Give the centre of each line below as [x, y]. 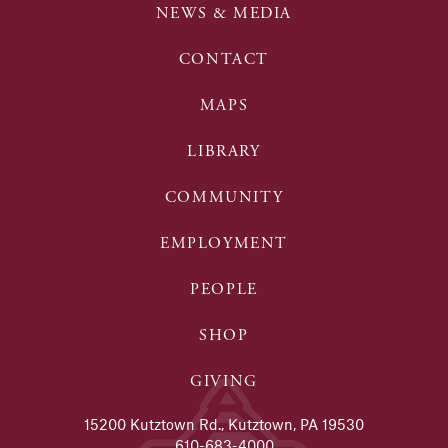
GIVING [224, 382]
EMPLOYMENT [224, 244]
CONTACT [224, 60]
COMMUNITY [224, 198]
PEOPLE [224, 290]
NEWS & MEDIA [224, 14]
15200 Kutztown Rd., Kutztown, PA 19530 [224, 424]
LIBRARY [224, 152]
